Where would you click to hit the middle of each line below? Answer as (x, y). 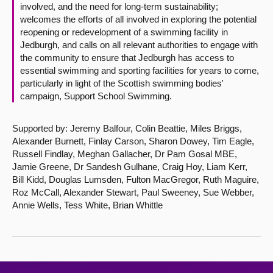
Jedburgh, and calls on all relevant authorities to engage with (139, 45)
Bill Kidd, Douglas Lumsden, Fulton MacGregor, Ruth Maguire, (136, 179)
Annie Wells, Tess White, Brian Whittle (87, 205)
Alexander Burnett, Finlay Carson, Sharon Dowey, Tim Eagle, (133, 141)
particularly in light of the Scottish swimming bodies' (122, 83)
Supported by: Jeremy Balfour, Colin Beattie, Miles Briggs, (127, 128)
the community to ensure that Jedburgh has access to (127, 58)
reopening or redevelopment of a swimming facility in (124, 32)
